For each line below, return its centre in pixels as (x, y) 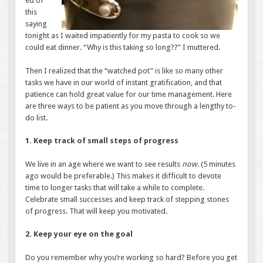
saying (36, 24)
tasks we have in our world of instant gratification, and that (124, 82)
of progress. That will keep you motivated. (97, 211)
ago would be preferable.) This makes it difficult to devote (124, 176)
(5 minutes (218, 164)
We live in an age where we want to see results (104, 164)
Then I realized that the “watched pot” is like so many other (124, 70)
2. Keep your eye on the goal (79, 234)
